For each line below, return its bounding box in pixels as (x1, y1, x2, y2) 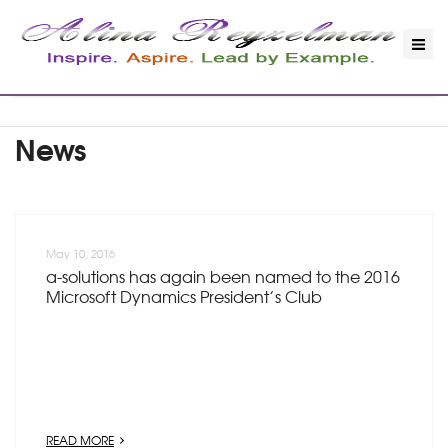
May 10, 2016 (46, 245, 115, 261)
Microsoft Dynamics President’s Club (46, 284, 322, 308)
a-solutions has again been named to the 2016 (46, 264, 400, 288)
